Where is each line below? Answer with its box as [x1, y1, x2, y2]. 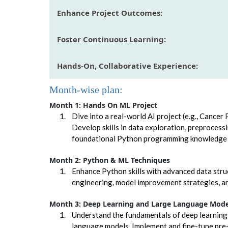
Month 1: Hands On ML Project [49, 100, 158, 110]
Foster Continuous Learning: [57, 34, 166, 45]
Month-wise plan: [49, 84, 123, 96]
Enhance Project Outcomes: [57, 8, 163, 18]
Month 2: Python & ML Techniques [49, 155, 170, 165]
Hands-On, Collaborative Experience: [57, 61, 198, 71]
